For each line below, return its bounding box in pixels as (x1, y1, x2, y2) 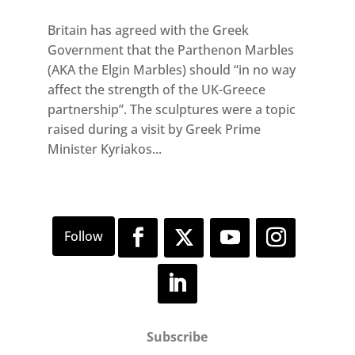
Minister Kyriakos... (47, 140, 162, 158)
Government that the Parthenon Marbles (47, 41, 294, 59)
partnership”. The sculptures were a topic (47, 101, 296, 119)
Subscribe (147, 328, 208, 346)
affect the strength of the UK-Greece (47, 81, 265, 99)
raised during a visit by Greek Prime (47, 120, 261, 139)
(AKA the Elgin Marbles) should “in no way (47, 61, 296, 79)
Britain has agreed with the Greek (47, 21, 249, 40)
